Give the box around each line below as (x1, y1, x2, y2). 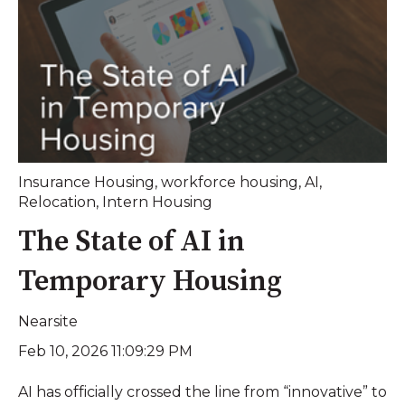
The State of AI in (18, 224, 245, 260)
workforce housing (161, 173, 298, 191)
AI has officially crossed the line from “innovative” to (18, 382, 387, 400)
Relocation (18, 193, 96, 211)
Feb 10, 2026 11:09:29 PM (18, 343, 193, 361)
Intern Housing (102, 193, 212, 211)
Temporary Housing (18, 264, 282, 300)
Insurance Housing (18, 173, 155, 191)
